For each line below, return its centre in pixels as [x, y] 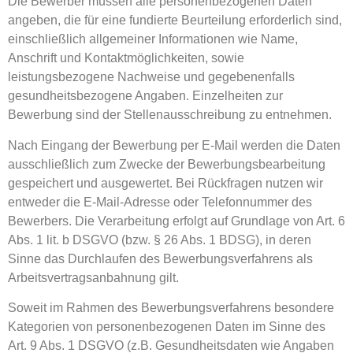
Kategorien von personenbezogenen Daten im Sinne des [167, 326]
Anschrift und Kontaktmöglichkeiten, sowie [126, 58]
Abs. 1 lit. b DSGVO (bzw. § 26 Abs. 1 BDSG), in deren [160, 240]
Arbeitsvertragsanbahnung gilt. [93, 277]
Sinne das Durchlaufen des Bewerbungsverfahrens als [160, 258]
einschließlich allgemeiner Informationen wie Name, [153, 39]
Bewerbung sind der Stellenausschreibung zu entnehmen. [170, 115]
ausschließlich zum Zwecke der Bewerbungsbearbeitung [167, 164]
